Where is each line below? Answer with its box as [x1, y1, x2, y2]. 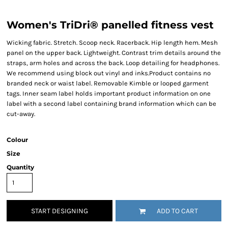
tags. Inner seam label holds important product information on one [7, 90, 211, 97]
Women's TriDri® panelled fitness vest [7, 19, 214, 31]
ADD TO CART [157, 207, 198, 216]
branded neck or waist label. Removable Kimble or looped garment [7, 79, 209, 87]
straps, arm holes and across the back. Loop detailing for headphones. [7, 59, 219, 67]
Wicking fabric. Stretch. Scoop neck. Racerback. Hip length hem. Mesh [7, 39, 218, 46]
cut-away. [7, 110, 35, 118]
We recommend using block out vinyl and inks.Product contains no [7, 69, 211, 77]
